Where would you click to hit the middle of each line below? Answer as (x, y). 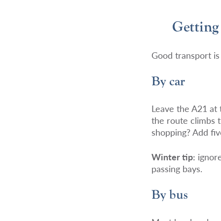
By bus (170, 195)
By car (168, 82)
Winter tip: (174, 157)
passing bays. (177, 169)
